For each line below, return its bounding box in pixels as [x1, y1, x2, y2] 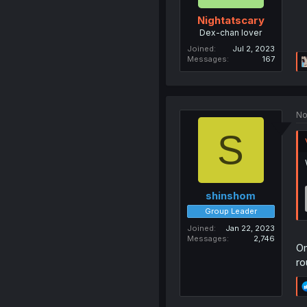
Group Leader [204, 206, 257, 216]
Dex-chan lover [199, 27, 262, 38]
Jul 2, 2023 [232, 44, 275, 54]
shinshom [206, 188, 256, 202]
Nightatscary [197, 14, 265, 27]
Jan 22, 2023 [225, 223, 275, 233]
